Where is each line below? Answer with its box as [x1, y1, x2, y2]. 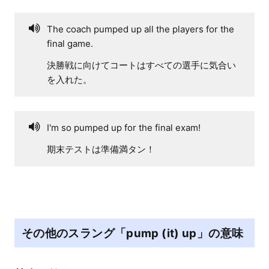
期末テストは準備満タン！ [47, 143, 155, 155]
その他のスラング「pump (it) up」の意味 [22, 226, 244, 240]
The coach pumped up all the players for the [47, 23, 234, 35]
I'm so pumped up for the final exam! [47, 121, 201, 133]
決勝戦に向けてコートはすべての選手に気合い [47, 59, 236, 71]
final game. [47, 37, 93, 49]
